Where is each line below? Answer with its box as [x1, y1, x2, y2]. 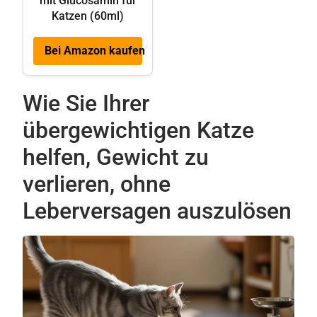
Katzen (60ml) [52, 8, 124, 23]
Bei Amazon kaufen [45, 43, 145, 57]
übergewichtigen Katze [23, 116, 254, 144]
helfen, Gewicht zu [23, 143, 209, 171]
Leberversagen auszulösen [23, 197, 292, 224]
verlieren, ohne [23, 170, 171, 197]
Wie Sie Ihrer [23, 89, 149, 117]
